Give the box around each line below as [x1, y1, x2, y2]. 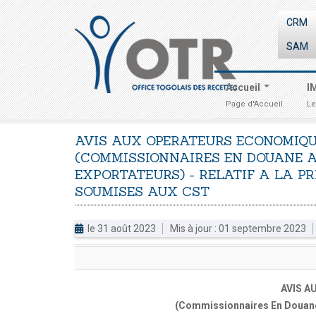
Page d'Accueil [226, 99, 283, 109]
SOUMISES [75, 183, 143, 200]
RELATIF [199, 166, 255, 183]
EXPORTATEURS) [75, 166, 185, 183]
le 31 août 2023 [85, 223, 158, 234]
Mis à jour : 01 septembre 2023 [170, 223, 308, 234]
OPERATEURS [146, 133, 232, 149]
